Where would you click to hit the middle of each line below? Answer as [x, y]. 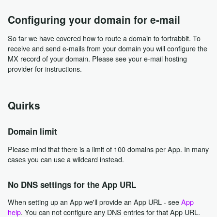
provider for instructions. [45, 69]
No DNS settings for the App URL [72, 184]
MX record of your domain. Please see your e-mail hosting [97, 59]
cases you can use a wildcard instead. [66, 159]
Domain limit [32, 132]
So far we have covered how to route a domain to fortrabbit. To [104, 38]
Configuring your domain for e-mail [94, 19]
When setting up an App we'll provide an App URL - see [94, 202]
